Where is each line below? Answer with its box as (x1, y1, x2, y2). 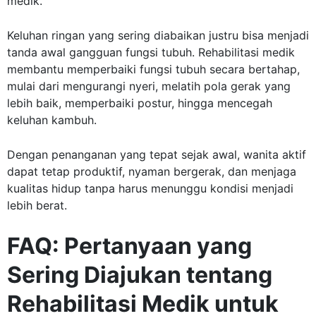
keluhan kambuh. (7, 113, 97, 128)
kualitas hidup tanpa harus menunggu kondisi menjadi (7, 181, 293, 196)
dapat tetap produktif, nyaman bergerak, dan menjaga (7, 164, 296, 179)
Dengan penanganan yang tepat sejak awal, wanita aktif (7, 147, 306, 162)
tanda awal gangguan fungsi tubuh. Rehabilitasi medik (7, 45, 295, 60)
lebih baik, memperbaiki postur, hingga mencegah (7, 96, 272, 111)
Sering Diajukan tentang (7, 261, 272, 289)
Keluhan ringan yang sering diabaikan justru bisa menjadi (7, 28, 309, 43)
